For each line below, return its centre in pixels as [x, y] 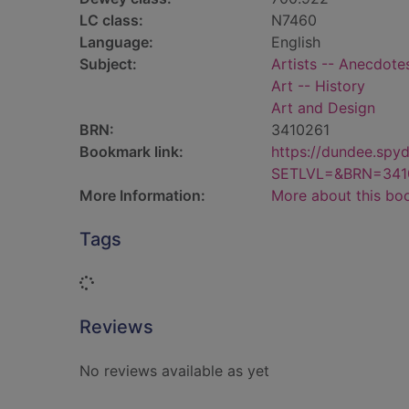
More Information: [142, 195]
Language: [116, 42]
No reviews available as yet [174, 371]
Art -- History [318, 86]
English [296, 42]
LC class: [111, 20]
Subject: [108, 64]
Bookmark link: [131, 152]
